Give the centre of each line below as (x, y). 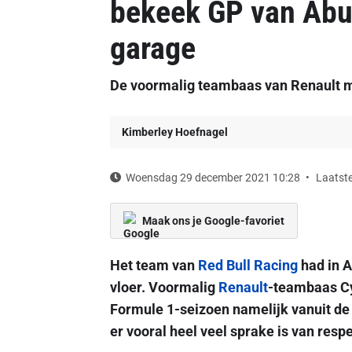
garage (152, 48)
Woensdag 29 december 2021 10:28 (213, 178)
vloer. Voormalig (164, 287)
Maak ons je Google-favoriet (213, 221)
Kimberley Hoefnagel (174, 132)
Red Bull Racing (247, 265)
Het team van (154, 265)
